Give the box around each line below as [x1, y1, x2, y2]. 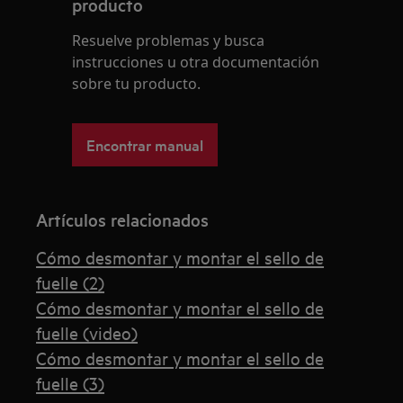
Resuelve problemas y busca [72, 31, 265, 51]
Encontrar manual [86, 134, 204, 156]
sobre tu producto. [72, 74, 201, 94]
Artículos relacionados [36, 208, 210, 232]
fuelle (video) [36, 321, 139, 345]
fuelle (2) [36, 271, 105, 294]
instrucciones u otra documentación [72, 52, 320, 73]
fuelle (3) [36, 372, 105, 395]
